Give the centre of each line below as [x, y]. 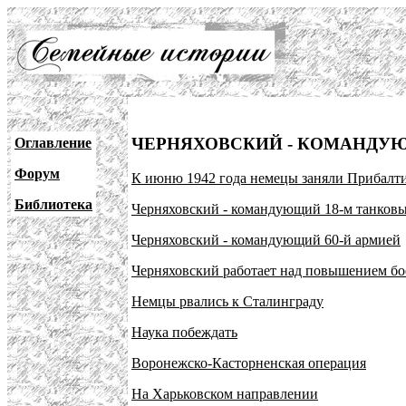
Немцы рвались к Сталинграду [227, 302]
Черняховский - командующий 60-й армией [266, 240]
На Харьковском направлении [225, 394]
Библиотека [53, 204]
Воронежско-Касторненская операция [249, 363]
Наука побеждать [184, 333]
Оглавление [53, 143]
